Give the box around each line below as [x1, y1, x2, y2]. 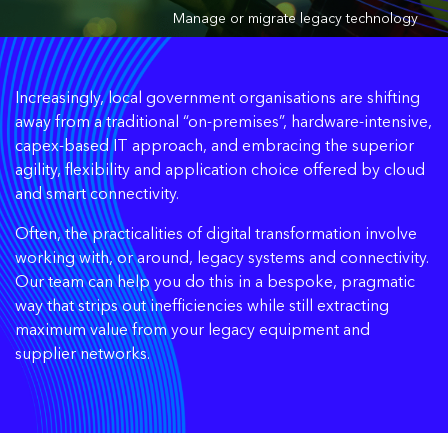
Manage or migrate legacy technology [173, 12, 418, 26]
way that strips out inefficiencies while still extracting [15, 299, 389, 315]
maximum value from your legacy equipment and [15, 323, 370, 339]
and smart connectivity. [15, 187, 179, 203]
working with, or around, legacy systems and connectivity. [15, 251, 429, 267]
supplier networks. [15, 347, 150, 363]
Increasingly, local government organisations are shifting [15, 91, 420, 107]
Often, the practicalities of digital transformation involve [15, 227, 417, 243]
